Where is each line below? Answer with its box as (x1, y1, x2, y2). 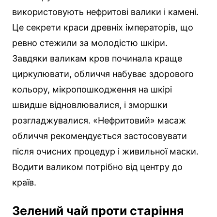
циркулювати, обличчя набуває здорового (12, 69, 194, 79)
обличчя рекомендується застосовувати (12, 131, 187, 141)
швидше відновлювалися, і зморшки (12, 100, 168, 110)
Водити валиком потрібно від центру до (12, 162, 183, 172)
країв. (12, 177, 36, 188)
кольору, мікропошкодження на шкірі (12, 84, 172, 95)
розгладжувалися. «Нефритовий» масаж (12, 115, 186, 126)
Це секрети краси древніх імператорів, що (12, 22, 193, 33)
